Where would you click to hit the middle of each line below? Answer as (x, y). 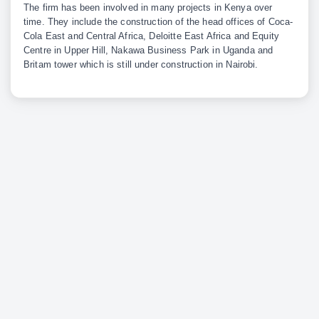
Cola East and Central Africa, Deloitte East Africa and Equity (152, 36)
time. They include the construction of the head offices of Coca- (158, 21)
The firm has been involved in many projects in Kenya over (148, 7)
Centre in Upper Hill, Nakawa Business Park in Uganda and (148, 50)
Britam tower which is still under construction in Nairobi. (141, 64)
